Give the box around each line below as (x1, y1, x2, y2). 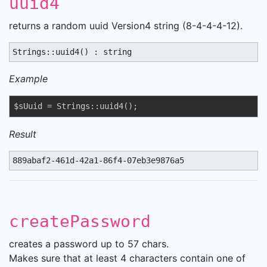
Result (9, 128, 36, 140)
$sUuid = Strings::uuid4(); (14, 101, 138, 111)
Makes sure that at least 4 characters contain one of (9, 252, 246, 264)
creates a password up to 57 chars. (9, 238, 169, 250)
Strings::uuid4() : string (13, 47, 132, 57)
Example (9, 73, 48, 85)
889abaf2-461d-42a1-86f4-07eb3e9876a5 (13, 156, 184, 165)
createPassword (9, 212, 151, 231)
